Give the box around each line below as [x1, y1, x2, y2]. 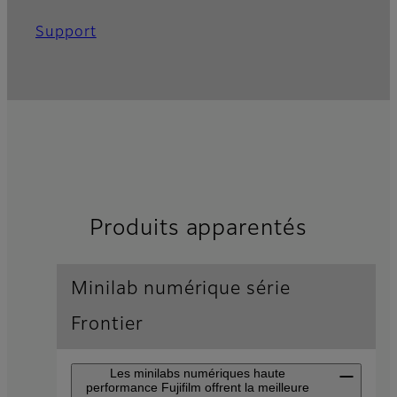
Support [35, 26, 97, 41]
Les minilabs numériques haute [110, 366, 285, 381]
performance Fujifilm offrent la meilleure [86, 380, 309, 395]
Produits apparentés [89, 218, 308, 240]
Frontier [71, 315, 144, 334]
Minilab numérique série [71, 280, 292, 299]
